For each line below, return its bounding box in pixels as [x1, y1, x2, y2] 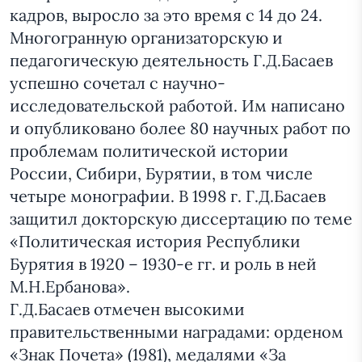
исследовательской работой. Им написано [10, 95, 345, 116]
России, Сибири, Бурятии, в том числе [10, 163, 313, 184]
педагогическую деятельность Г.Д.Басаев [10, 50, 333, 71]
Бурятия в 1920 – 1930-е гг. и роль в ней [10, 254, 317, 275]
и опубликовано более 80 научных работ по [10, 118, 351, 139]
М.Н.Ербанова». [10, 276, 130, 297]
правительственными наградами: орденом [10, 322, 343, 343]
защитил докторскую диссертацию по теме [10, 208, 352, 229]
